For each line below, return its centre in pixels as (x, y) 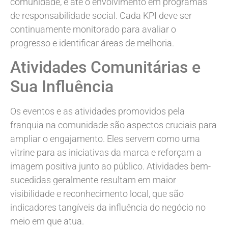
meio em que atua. (47, 221)
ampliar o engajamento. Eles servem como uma (105, 138)
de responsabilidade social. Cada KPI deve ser (101, 16)
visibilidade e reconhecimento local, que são (97, 193)
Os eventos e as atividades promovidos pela (97, 111)
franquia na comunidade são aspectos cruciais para (113, 125)
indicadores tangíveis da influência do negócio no (108, 207)
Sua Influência (62, 86)
